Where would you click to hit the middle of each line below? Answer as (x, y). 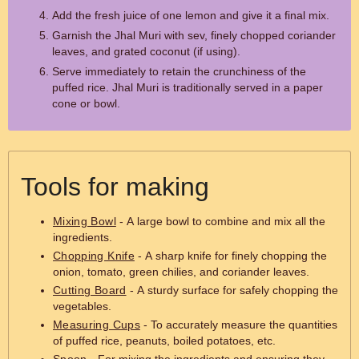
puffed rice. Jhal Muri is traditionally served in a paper (188, 87)
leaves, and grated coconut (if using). (146, 51)
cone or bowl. (86, 103)
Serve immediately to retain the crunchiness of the (179, 71)
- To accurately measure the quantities (238, 325)
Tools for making (115, 187)
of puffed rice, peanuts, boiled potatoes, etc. (164, 341)
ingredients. (83, 237)
